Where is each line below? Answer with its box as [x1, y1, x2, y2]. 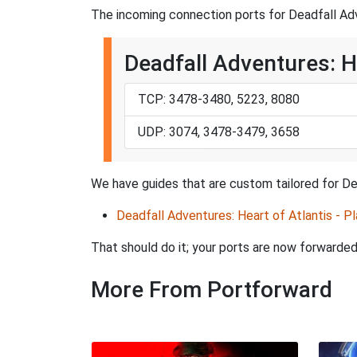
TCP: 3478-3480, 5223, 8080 [138, 92, 300, 108]
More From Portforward [91, 277, 332, 304]
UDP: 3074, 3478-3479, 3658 [138, 124, 300, 140]
